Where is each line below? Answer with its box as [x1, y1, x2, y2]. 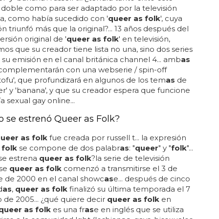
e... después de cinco [113, 174, 190, 183]
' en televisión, [118, 34, 170, 44]
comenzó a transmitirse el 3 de [61, 164, 177, 173]
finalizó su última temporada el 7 [67, 184, 190, 194]
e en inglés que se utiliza [93, 205, 184, 214]
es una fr [50, 205, 85, 214]
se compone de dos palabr [17, 143, 120, 153]
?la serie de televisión [91, 153, 170, 163]
